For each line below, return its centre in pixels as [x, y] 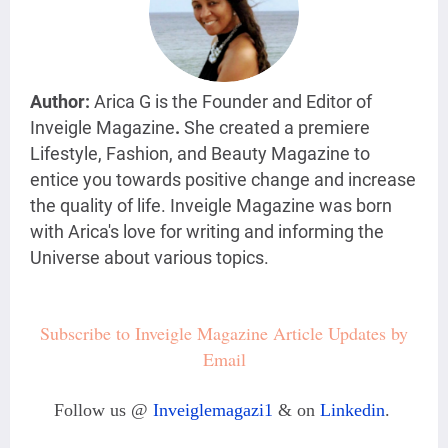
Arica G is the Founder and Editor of [231, 102]
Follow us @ [103, 410]
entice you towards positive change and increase [223, 180]
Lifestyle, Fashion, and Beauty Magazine [192, 154]
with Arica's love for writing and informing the [207, 232]
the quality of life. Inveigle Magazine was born [211, 206]
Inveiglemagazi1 [212, 410]
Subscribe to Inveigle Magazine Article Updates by [224, 333]
